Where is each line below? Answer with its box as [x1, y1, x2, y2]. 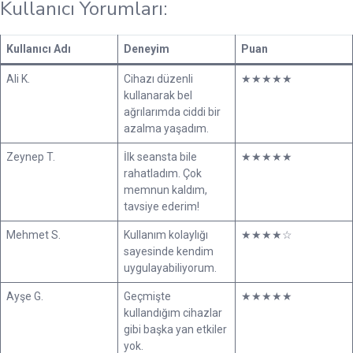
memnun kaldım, [124, 183, 207, 196]
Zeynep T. [6, 150, 55, 163]
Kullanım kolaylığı [124, 228, 208, 241]
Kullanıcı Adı [6, 42, 71, 55]
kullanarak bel [124, 88, 192, 102]
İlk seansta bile [124, 150, 197, 163]
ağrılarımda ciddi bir [124, 105, 221, 118]
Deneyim [124, 42, 169, 55]
